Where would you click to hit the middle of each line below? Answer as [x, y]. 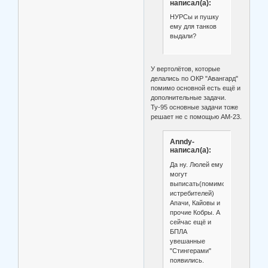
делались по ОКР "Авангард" [195, 78]
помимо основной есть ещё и [196, 88]
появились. [187, 260]
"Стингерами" [190, 250]
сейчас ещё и [190, 222]
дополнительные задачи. [189, 97]
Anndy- [182, 142]
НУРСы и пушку [194, 17]
